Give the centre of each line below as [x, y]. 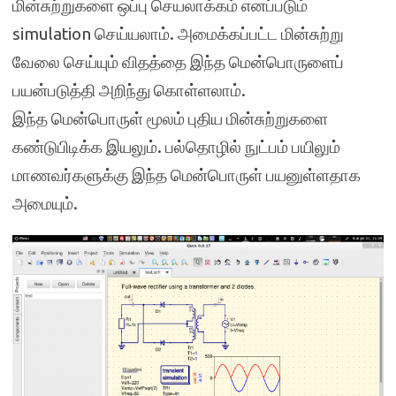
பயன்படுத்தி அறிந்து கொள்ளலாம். [129, 90]
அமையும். [45, 203]
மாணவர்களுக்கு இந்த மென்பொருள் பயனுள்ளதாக [187, 175]
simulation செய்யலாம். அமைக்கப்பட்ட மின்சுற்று [178, 33]
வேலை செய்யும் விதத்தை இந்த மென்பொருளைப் [178, 61]
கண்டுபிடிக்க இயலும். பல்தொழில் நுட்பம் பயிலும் [176, 146]
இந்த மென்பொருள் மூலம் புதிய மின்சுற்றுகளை [170, 118]
